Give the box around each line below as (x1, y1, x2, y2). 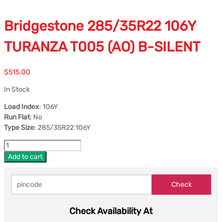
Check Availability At (69, 205, 153, 217)
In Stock (4, 85, 30, 94)
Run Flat (4, 112, 30, 121)
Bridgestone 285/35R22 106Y (4, 18, 196, 34)
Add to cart (8, 152, 43, 161)
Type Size (4, 123, 34, 132)
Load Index (4, 102, 39, 111)
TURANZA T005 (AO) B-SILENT (4, 39, 200, 55)
